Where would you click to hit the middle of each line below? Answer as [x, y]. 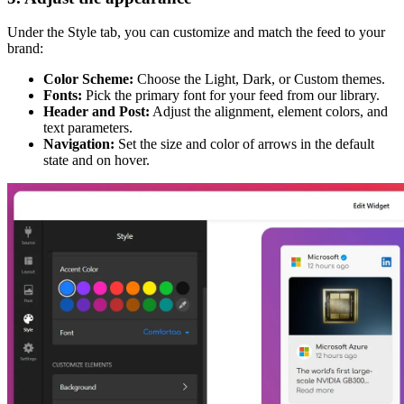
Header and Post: [96, 112]
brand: [25, 49]
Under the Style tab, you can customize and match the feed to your [196, 32]
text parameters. [88, 128]
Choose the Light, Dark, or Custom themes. [259, 79]
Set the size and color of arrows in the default [244, 144]
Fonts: [63, 96]
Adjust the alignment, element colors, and [269, 112]
